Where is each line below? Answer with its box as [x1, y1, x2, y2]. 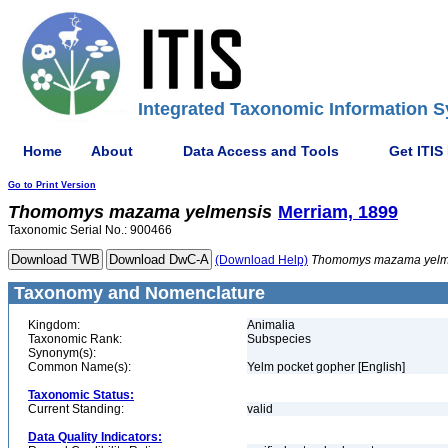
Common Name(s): [28, 360, 131, 374]
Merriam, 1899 [278, 202, 398, 222]
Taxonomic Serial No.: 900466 [8, 223, 172, 237]
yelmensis [185, 202, 272, 222]
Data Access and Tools [183, 142, 339, 159]
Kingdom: [28, 318, 80, 332]
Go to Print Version [8, 180, 96, 190]
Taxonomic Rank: [28, 332, 122, 346]
